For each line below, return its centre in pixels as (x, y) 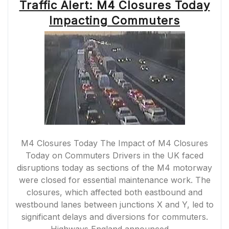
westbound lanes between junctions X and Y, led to (114, 204)
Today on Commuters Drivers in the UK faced (114, 155)
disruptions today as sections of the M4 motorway (114, 168)
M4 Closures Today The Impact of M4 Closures (114, 143)
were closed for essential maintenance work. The (114, 180)
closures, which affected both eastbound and (114, 192)
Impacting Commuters (114, 20)
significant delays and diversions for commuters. (114, 217)
